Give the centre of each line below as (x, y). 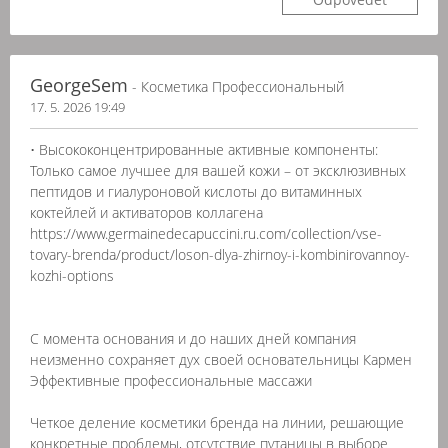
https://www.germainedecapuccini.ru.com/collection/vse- (206, 233)
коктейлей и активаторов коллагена (146, 212)
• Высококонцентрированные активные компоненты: (204, 149)
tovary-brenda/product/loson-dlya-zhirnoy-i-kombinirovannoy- (220, 254)
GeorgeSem (79, 85)
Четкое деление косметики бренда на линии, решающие (217, 422)
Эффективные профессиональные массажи (171, 380)
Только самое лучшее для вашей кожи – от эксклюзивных (218, 170)
